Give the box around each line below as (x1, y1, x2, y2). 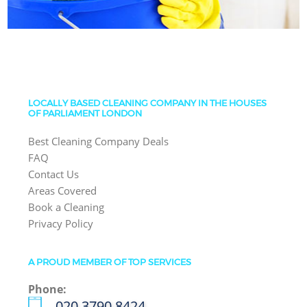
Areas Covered (28, 184, 97, 198)
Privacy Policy (28, 217, 94, 231)
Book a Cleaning (28, 200, 105, 214)
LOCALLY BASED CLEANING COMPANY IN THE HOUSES (28, 97, 267, 108)
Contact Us (28, 167, 79, 182)
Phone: (28, 282, 67, 297)
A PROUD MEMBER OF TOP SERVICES (28, 256, 192, 267)
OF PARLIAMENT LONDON (28, 108, 143, 119)
